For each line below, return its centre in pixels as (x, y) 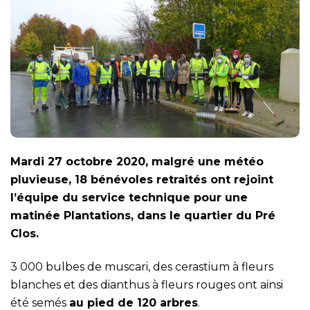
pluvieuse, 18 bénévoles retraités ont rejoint (142, 180)
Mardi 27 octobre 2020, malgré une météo (137, 162)
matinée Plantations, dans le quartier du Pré (143, 216)
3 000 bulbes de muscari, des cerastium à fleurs (142, 267)
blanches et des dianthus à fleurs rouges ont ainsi (147, 285)
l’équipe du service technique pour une (129, 198)
